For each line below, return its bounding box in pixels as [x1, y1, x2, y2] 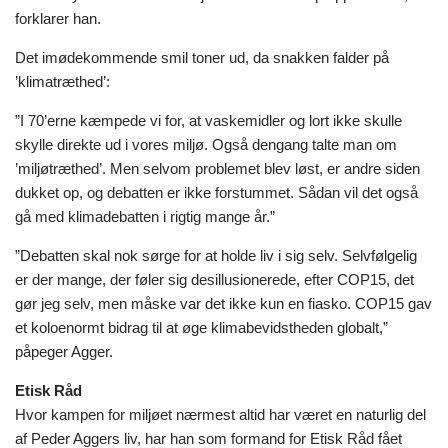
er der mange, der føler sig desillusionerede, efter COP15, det [15, 270, 414, 288]
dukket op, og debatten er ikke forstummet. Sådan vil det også [15, 183, 418, 201]
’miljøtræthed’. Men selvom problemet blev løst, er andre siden [15, 159, 420, 177]
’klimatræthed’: [15, 72, 110, 90]
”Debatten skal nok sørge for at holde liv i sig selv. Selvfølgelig [15, 246, 417, 264]
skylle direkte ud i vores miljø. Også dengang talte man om [15, 135, 397, 153]
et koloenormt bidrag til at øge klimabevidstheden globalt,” [15, 318, 388, 336]
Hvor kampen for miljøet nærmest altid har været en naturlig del [15, 405, 426, 423]
